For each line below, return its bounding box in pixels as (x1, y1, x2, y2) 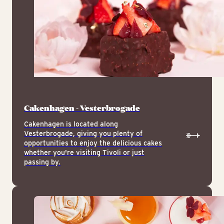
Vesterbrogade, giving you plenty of (24, 129, 142, 138)
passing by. (24, 158, 60, 166)
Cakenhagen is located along (24, 120, 118, 128)
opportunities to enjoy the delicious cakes (24, 139, 162, 147)
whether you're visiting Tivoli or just (24, 148, 144, 157)
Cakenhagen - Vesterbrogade (24, 101, 140, 114)
